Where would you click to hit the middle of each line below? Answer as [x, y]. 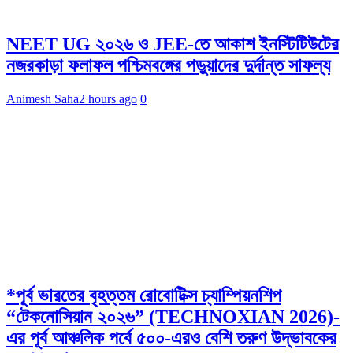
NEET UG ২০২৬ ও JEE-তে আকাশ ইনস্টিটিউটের [173, 45]
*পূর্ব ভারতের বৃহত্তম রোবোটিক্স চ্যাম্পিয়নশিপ [144, 295]
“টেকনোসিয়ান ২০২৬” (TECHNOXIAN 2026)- [173, 317]
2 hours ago [108, 99]
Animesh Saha [43, 99]
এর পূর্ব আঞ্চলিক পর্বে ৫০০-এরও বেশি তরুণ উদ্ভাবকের [171, 338]
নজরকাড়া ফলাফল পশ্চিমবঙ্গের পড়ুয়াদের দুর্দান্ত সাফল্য [168, 66]
